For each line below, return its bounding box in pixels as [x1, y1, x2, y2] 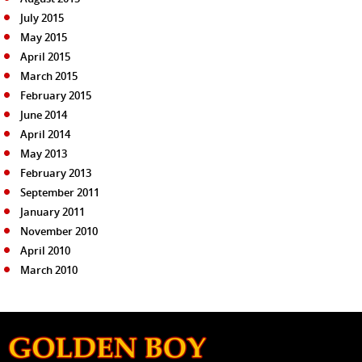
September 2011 [20, 184, 99, 200]
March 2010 [20, 262, 78, 277]
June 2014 [20, 107, 67, 122]
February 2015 [20, 87, 91, 103]
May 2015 [20, 29, 67, 44]
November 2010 [20, 223, 98, 238]
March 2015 [20, 68, 78, 83]
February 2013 [20, 165, 91, 180]
